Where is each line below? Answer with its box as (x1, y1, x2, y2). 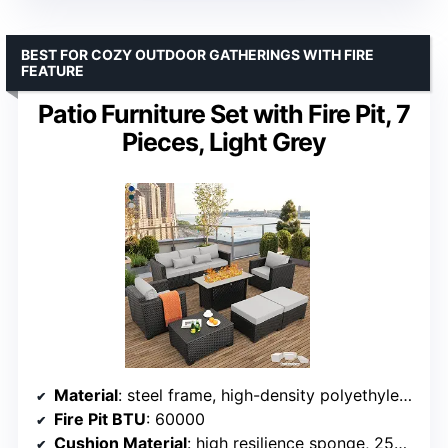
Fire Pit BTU (54, 409, 146, 430)
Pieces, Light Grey (122, 127, 326, 158)
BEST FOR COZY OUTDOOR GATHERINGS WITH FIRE (21, 46, 374, 64)
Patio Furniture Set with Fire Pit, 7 (38, 99, 410, 130)
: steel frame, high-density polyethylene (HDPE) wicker (118, 385, 399, 406)
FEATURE (21, 62, 84, 80)
